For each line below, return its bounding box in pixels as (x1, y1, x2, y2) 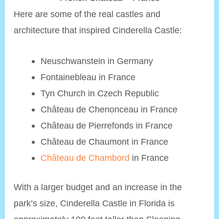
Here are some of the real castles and (14, 9, 161, 20)
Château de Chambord (40, 152, 130, 163)
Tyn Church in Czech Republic (40, 88, 159, 98)
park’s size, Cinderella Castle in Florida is (14, 198, 175, 208)
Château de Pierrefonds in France (40, 120, 173, 131)
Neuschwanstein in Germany (40, 55, 153, 66)
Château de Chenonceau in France (40, 104, 177, 114)
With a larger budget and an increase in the (14, 182, 182, 192)
